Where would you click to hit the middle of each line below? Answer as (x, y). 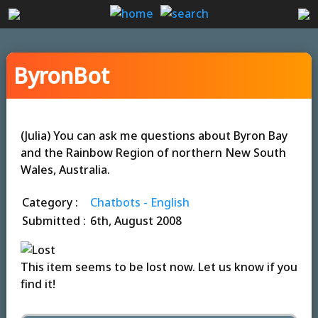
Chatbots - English (139, 202)
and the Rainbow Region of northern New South (153, 152)
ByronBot (61, 75)
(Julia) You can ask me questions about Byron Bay (154, 135)
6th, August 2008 (136, 220)
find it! (38, 284)
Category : (50, 202)
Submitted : (55, 220)
